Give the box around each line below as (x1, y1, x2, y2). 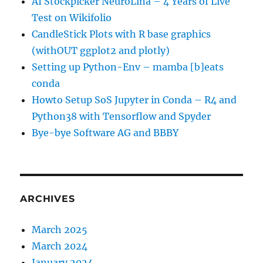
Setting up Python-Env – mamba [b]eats (32, 60, 224, 73)
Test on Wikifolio (32, 11, 112, 23)
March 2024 (32, 240, 88, 252)
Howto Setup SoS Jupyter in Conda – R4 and (32, 93, 237, 106)
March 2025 (32, 223, 88, 235)
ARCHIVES (20, 193, 75, 204)
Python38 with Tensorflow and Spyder (32, 110, 211, 122)
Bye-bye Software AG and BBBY (32, 126, 179, 139)
